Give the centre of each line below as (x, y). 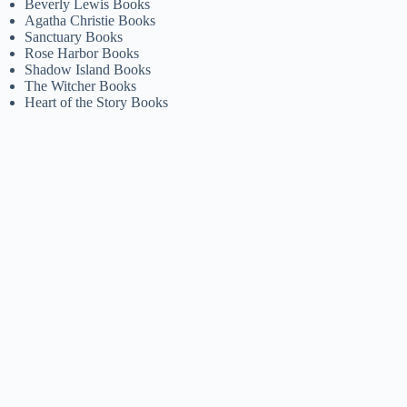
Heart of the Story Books (97, 102)
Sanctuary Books (74, 36)
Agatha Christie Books (90, 20)
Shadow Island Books (88, 69)
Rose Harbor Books (82, 53)
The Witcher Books (81, 85)
